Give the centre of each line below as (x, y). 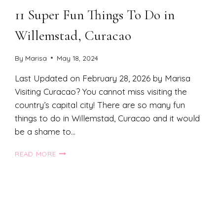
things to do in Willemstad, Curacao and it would (108, 118)
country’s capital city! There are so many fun (100, 105)
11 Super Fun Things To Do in (95, 15)
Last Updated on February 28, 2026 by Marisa (103, 78)
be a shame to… (45, 131)
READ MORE (36, 153)
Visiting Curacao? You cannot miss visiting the (101, 91)
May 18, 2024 (77, 58)
